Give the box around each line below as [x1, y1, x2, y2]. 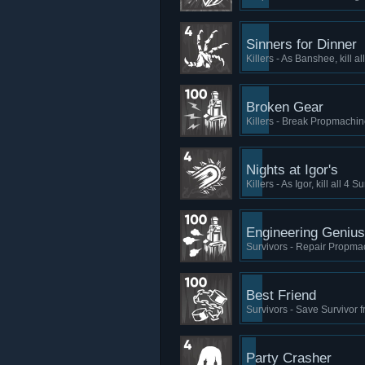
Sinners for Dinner [246, 37, 357, 52]
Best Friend [246, 288, 316, 303]
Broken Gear [246, 99, 323, 115]
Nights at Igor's [246, 162, 338, 178]
